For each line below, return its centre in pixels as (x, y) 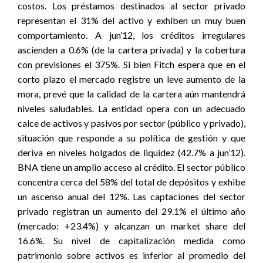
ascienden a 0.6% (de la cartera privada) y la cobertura (131, 50)
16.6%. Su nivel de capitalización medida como (131, 240)
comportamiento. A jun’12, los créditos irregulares (131, 35)
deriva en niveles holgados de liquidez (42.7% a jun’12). (131, 152)
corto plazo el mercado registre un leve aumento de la (131, 79)
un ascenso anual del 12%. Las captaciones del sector (131, 196)
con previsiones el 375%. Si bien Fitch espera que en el (131, 64)
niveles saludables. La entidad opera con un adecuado (131, 108)
